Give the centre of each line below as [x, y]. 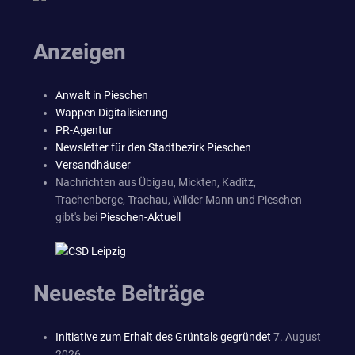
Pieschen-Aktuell [140, 217]
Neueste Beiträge [119, 293]
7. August [297, 336]
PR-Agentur [84, 130]
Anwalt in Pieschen [102, 95]
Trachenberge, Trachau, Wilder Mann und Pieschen [179, 199]
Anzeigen [80, 52]
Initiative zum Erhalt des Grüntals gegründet [163, 336]
